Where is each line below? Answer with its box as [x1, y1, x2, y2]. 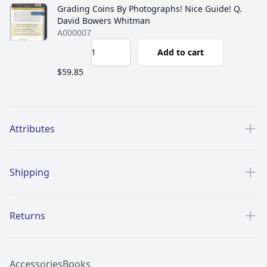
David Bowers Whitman [57, 14, 150, 26]
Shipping [10, 165, 49, 179]
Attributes [10, 122, 55, 135]
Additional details [9, 106, 87, 120]
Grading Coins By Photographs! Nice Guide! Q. [57, 2, 242, 14]
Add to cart [157, 46, 204, 58]
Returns [10, 209, 45, 222]
